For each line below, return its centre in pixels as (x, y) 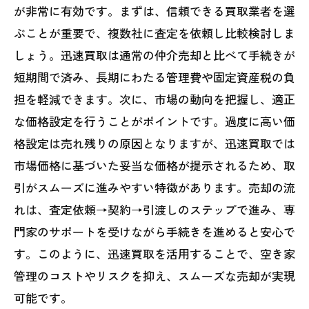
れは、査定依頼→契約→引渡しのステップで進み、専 (154, 209)
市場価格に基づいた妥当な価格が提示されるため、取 (154, 165)
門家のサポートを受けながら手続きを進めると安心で (154, 231)
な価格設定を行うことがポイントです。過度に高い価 (154, 121)
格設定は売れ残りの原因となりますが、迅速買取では (154, 143)
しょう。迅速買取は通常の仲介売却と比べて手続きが (154, 54)
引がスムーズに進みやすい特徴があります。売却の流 (154, 187)
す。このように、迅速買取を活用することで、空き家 (154, 253)
